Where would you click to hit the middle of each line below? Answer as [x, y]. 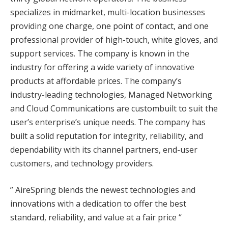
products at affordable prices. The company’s [96, 81]
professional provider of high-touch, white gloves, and [114, 40]
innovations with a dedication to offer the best [98, 203]
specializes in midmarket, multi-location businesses [108, 12]
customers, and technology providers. [82, 164]
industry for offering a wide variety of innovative [102, 67]
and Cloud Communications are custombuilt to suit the [114, 109]
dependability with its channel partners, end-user [104, 150]
